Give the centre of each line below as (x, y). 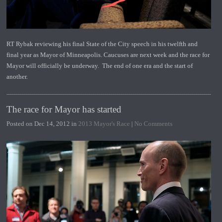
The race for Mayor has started (64, 109)
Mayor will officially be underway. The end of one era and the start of (100, 65)
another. (17, 76)
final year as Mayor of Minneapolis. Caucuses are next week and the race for (108, 55)
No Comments (154, 123)
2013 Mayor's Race (104, 123)
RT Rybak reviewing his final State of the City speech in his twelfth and (102, 44)
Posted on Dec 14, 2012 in (43, 123)
